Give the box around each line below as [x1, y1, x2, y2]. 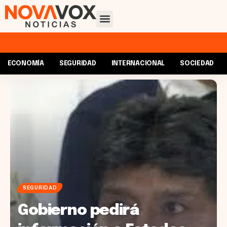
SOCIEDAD [180, 60, 214, 67]
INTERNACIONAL [111, 60, 165, 67]
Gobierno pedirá [18, 202, 139, 218]
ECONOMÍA [8, 60, 44, 67]
